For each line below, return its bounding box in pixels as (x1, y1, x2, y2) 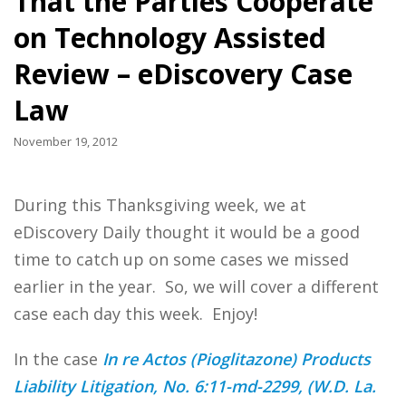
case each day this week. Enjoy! (14, 303, 257, 324)
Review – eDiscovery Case (14, 55, 353, 92)
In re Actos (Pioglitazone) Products (102, 348, 371, 370)
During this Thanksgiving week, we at (14, 194, 306, 216)
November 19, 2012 (14, 133, 118, 150)
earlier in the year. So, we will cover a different (14, 275, 379, 297)
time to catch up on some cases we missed (14, 248, 349, 270)
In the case (14, 348, 102, 370)
